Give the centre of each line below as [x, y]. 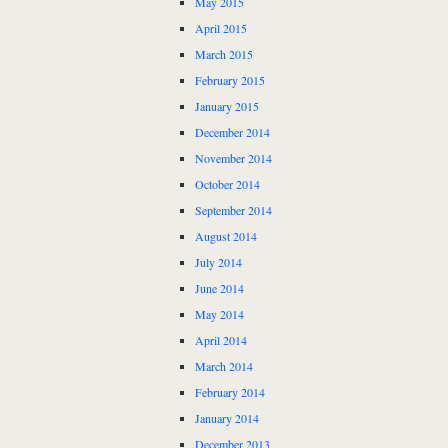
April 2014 [221, 340]
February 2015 [230, 80]
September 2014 [233, 210]
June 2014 [219, 288]
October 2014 [227, 184]
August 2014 [226, 236]
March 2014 [224, 366]
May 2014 [219, 314]
